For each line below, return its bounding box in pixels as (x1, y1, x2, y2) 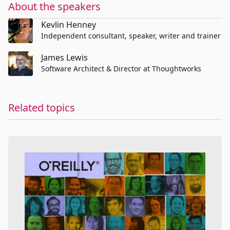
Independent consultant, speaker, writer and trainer (41, 31, 221, 41)
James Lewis (41, 52, 88, 63)
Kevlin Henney (41, 19, 96, 30)
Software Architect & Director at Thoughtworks (41, 64, 201, 73)
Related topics (8, 101, 75, 114)
